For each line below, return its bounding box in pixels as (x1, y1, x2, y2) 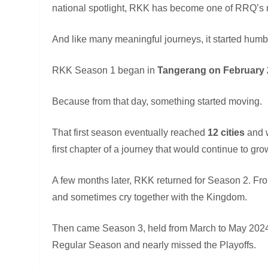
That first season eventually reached (52, 127, 208, 138)
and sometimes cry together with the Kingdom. (52, 191, 248, 202)
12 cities (208, 127, 245, 138)
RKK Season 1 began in (52, 65, 158, 75)
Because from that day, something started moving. (52, 96, 263, 106)
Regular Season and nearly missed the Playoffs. (52, 239, 257, 250)
